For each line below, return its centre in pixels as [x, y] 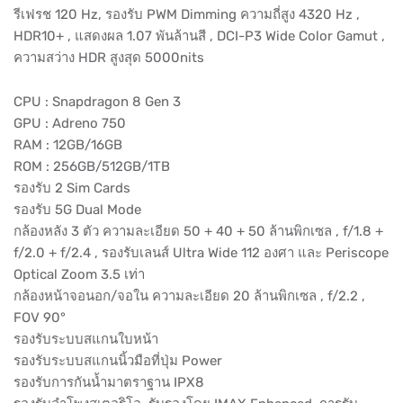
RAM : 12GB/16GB [68, 145]
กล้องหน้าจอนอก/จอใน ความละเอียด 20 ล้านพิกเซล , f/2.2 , [189, 296]
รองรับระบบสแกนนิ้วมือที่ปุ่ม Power [118, 361]
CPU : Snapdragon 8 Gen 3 [97, 102]
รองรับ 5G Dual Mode [77, 210]
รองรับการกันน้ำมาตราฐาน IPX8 [109, 382]
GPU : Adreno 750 [70, 123]
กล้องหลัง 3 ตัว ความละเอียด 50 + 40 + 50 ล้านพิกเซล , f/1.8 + [198, 231]
